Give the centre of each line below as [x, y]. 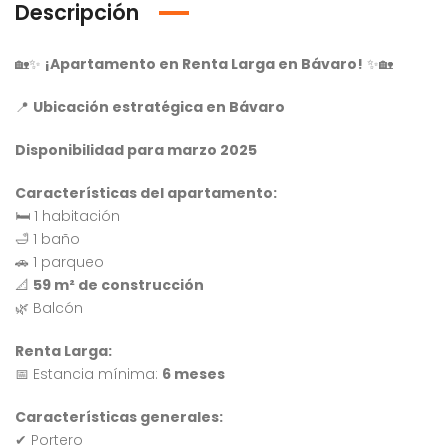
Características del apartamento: [146, 193]
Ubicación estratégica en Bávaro [159, 107]
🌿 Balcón [49, 308]
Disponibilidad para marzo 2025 [136, 150]
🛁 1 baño [47, 239]
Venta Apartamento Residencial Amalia [170, 433]
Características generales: [119, 417]
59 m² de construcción [118, 285]
